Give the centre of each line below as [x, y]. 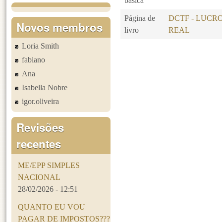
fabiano [34, 59]
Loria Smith [41, 46]
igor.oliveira [41, 101]
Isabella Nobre [45, 87]
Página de [140, 18]
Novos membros [60, 27]
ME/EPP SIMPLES [49, 165]
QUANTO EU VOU [52, 207]
